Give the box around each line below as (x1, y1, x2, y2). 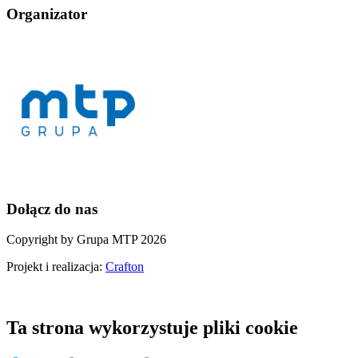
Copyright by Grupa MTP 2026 (6, 233, 166, 247)
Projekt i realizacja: (6, 260, 105, 274)
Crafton (105, 260, 144, 274)
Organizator (6, 6, 87, 23)
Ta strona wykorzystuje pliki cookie (6, 317, 298, 339)
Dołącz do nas (6, 200, 97, 217)
